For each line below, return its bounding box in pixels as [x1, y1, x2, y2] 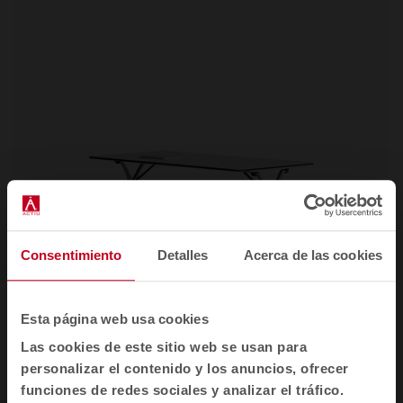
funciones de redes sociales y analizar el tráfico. [21, 382, 344, 399]
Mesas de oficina [49, 355, 157, 376]
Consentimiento [21, 246, 122, 263]
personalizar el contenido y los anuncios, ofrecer [21, 361, 349, 377]
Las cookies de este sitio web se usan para [21, 339, 307, 355]
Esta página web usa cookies [21, 310, 209, 327]
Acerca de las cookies [243, 246, 382, 263]
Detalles [157, 246, 209, 263]
